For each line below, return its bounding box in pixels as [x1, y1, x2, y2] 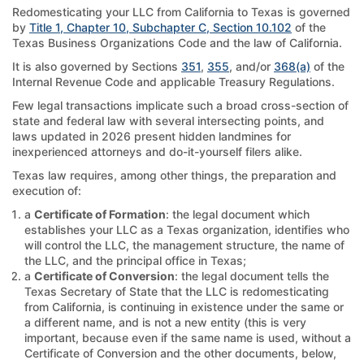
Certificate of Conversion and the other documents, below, [24, 345, 336, 360]
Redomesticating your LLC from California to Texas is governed [12, 4, 350, 19]
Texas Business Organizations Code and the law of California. [12, 35, 342, 50]
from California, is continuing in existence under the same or [24, 299, 344, 314]
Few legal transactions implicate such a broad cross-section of [12, 97, 349, 112]
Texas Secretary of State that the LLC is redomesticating [24, 284, 329, 298]
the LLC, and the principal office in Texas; [24, 253, 246, 267]
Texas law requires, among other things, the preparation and [12, 167, 336, 182]
